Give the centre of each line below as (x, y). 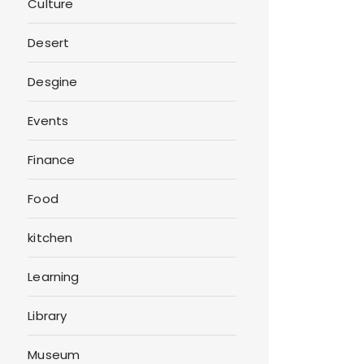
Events (48, 121)
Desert (49, 43)
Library (48, 316)
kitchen (50, 238)
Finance (52, 160)
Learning (54, 277)
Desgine (53, 82)
